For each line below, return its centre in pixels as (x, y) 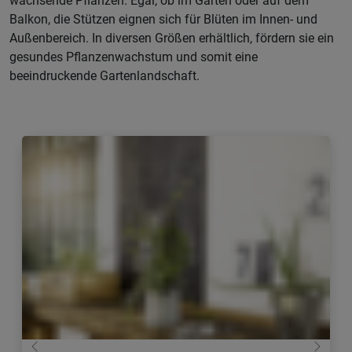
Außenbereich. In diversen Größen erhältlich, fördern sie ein (172, 38)
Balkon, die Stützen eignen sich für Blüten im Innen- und (163, 19)
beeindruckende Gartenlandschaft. (104, 75)
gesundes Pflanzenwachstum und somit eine (134, 57)
